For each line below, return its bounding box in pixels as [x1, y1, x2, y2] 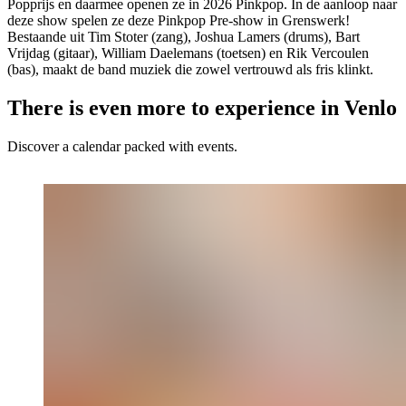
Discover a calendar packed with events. [7, 139, 237, 155]
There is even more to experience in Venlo [7, 96, 397, 121]
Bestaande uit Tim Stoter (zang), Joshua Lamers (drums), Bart [7, 29, 360, 45]
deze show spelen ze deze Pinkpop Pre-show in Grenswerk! [7, 13, 350, 29]
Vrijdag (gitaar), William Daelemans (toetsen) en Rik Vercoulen [7, 45, 369, 62]
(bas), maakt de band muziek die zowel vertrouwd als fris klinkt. [7, 62, 373, 78]
